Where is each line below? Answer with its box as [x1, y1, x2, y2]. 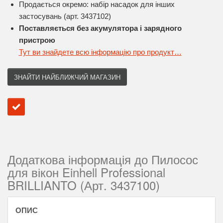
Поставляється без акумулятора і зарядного [18, 24, 182, 32]
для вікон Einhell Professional [7, 163, 165, 181]
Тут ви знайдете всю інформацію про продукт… [18, 48, 182, 56]
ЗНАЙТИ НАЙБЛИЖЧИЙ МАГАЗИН [14, 72, 120, 82]
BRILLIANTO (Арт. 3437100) [7, 176, 160, 194]
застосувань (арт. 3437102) [18, 12, 111, 20]
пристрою [18, 36, 55, 44]
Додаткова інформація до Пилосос [7, 150, 198, 168]
